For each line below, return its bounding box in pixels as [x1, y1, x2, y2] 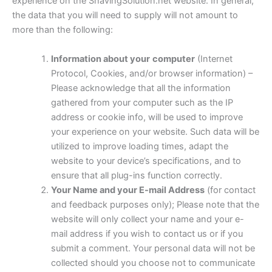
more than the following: [12, 24, 113, 36]
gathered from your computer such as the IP [50, 97, 233, 108]
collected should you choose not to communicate [50, 257, 255, 268]
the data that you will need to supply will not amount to [12, 10, 238, 21]
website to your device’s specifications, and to [50, 155, 241, 166]
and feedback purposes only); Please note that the [50, 199, 259, 210]
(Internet [194, 53, 233, 64]
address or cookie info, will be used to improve [50, 111, 243, 123]
